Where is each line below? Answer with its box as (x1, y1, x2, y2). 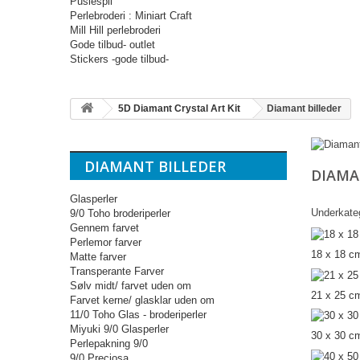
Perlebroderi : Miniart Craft (70, 10, 192, 22)
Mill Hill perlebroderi (70, 24, 161, 36)
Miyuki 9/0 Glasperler (70, 323, 169, 335)
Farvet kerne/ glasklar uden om (70, 294, 215, 306)
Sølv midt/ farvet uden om (70, 280, 191, 292)
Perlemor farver (70, 236, 141, 248)
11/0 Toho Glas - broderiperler (70, 309, 207, 321)
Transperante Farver (70, 265, 164, 277)
